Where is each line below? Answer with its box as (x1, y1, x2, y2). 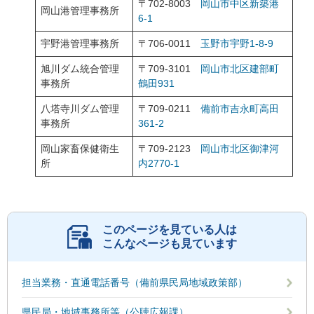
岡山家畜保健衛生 (41, 143, 119, 154)
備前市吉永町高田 (200, 103, 279, 114)
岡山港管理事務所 (41, 5, 119, 16)
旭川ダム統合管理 (41, 63, 119, 74)
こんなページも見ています (102, 238, 237, 250)
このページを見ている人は (102, 224, 237, 235)
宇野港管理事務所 (41, 38, 119, 49)
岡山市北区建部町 (200, 63, 279, 74)
